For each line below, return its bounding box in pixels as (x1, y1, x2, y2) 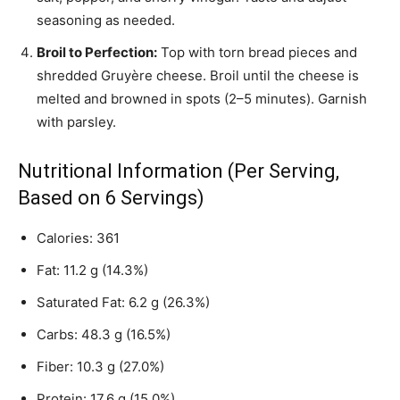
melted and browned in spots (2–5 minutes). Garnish (37, 90, 367, 107)
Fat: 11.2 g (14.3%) (37, 262, 148, 279)
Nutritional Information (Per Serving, (18, 160, 339, 182)
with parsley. (37, 113, 116, 130)
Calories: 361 (37, 229, 120, 246)
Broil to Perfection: (37, 44, 157, 61)
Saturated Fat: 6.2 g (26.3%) (37, 294, 210, 311)
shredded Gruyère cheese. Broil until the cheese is (37, 67, 359, 84)
